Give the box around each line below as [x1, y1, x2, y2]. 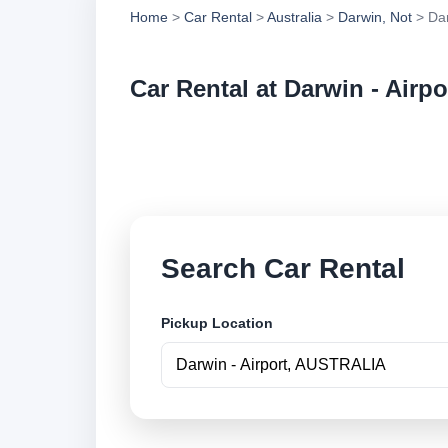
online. [292, 159, 345, 180]
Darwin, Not [338, 9, 412, 25]
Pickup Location [161, 315, 273, 332]
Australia [267, 9, 322, 25]
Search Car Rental [161, 252, 405, 284]
